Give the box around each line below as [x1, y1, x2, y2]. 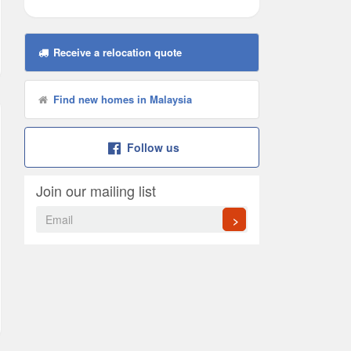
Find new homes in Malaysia [49, 92, 192, 107]
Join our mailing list [36, 180, 156, 201]
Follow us [126, 139, 179, 155]
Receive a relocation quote [49, 45, 182, 60]
